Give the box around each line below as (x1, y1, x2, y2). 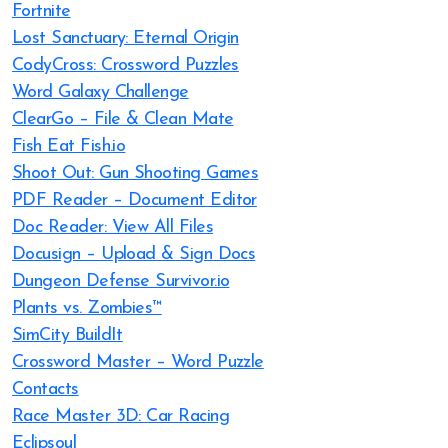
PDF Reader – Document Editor (12, 191, 257, 210)
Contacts (12, 380, 79, 399)
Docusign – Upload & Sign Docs (12, 245, 256, 264)
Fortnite (12, 2, 71, 21)
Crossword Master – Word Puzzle (12, 353, 264, 372)
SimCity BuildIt (12, 326, 123, 345)
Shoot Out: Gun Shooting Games (12, 164, 259, 183)
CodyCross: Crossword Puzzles (12, 56, 239, 75)
